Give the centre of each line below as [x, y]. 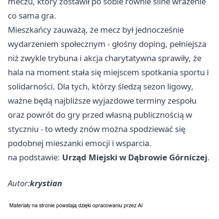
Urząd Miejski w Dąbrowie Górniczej [135, 157]
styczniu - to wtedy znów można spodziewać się [97, 129]
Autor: [19, 183]
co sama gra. [32, 16]
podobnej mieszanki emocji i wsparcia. [80, 143]
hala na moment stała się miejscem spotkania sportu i [108, 72]
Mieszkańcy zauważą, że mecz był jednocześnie [96, 30]
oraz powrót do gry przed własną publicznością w [100, 115]
